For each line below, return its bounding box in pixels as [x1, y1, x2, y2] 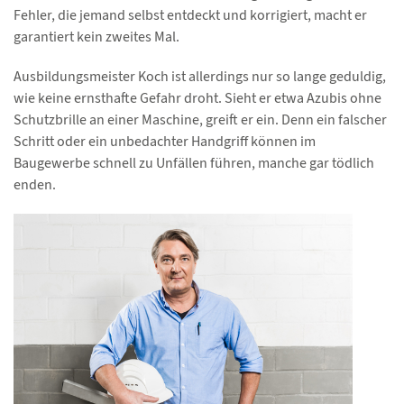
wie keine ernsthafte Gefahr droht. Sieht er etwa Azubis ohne [14, 87, 381, 107]
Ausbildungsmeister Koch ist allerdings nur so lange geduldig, [14, 66, 386, 86]
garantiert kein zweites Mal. [14, 26, 179, 46]
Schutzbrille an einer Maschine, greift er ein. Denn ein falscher [14, 109, 387, 129]
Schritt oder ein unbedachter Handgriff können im [14, 131, 316, 151]
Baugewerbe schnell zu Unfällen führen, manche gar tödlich [14, 152, 374, 172]
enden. [14, 174, 56, 194]
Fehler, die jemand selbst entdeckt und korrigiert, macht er [14, 5, 367, 24]
